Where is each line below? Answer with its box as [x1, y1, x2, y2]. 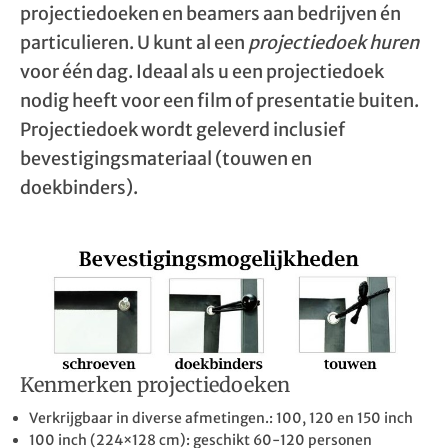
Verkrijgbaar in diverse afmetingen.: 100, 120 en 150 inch [29, 409, 413, 427]
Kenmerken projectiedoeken [20, 372, 290, 397]
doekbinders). [20, 176, 138, 199]
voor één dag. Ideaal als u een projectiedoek [20, 60, 384, 83]
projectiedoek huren [248, 31, 419, 54]
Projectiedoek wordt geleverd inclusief [20, 118, 345, 141]
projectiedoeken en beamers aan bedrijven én [20, 2, 401, 25]
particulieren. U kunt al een [20, 31, 248, 54]
